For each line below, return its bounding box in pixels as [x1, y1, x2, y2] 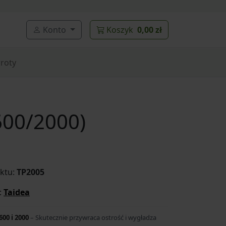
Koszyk [106, 24, 133, 35]
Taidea [4, 187, 30, 198]
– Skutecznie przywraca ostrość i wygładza [29, 213, 157, 222]
